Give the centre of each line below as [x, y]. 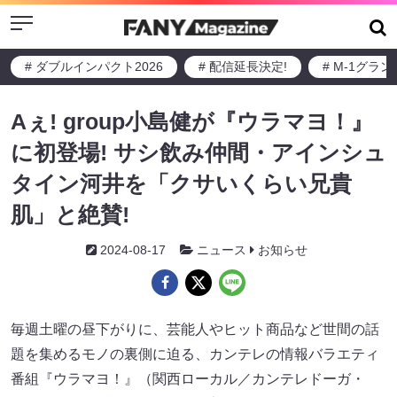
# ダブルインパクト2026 [94, 66]
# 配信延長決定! [243, 66]
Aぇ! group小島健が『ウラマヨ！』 [192, 121]
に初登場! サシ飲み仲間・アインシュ [198, 152]
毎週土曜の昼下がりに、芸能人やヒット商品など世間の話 [195, 329]
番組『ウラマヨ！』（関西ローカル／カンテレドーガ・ [188, 379]
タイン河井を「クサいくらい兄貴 [181, 183]
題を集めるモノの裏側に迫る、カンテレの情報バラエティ [195, 354]
